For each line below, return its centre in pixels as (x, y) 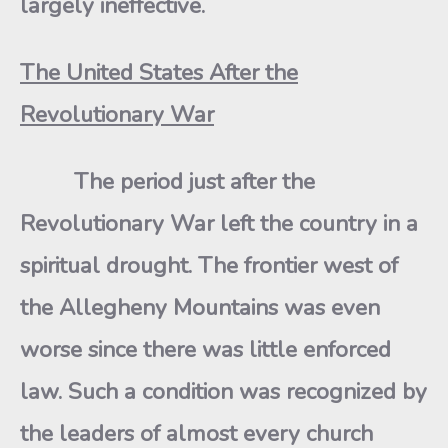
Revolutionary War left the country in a (219, 223)
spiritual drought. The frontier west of (209, 265)
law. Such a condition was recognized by (223, 391)
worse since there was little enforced (205, 349)
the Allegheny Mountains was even (200, 307)
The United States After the (159, 72)
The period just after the (167, 181)
